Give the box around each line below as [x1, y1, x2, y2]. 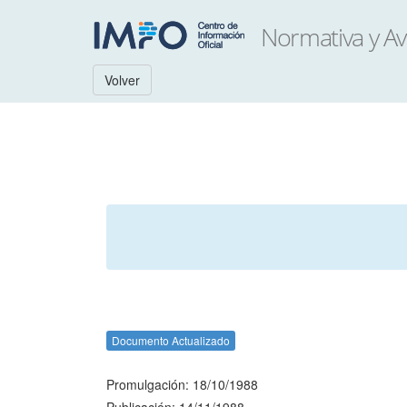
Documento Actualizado [112, 333, 230, 348]
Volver [104, 71, 140, 89]
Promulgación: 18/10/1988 [106, 375, 258, 393]
